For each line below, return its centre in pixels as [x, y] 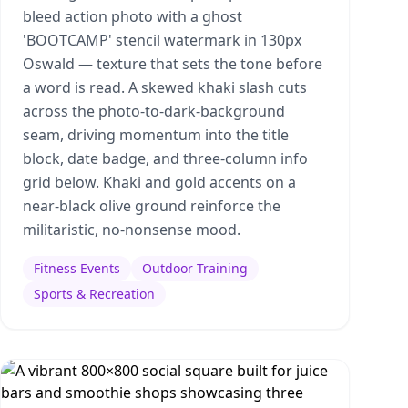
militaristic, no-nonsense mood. [132, 229]
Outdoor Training [195, 268]
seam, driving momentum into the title [156, 135]
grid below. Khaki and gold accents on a [159, 182]
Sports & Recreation [94, 294]
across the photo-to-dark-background [154, 111]
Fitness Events [77, 268]
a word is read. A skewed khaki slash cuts [165, 87]
